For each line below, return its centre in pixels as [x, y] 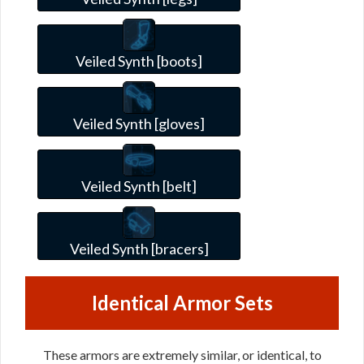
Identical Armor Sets [182, 302]
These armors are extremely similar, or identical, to [182, 354]
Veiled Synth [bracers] [139, 248]
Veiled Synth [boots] [139, 61]
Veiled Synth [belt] [139, 186]
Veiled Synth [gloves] [139, 123]
